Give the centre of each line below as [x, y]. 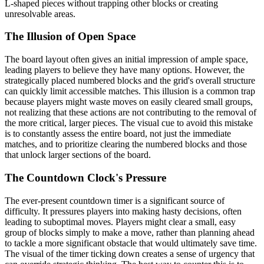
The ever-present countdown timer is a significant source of [115, 200]
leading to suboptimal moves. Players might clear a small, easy [120, 222]
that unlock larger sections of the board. [78, 155]
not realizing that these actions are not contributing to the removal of [131, 113]
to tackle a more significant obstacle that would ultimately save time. [131, 243]
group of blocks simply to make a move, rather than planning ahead [130, 232]
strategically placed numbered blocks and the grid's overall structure [130, 81]
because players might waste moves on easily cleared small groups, [129, 102]
